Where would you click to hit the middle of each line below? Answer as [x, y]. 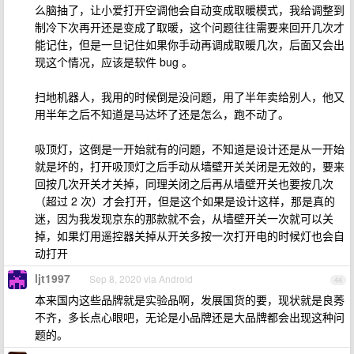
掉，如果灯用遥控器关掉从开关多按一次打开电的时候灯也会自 [190, 235]
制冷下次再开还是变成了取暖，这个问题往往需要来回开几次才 [190, 27]
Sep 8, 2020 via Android [141, 279]
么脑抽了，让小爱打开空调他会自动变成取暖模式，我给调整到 [190, 9]
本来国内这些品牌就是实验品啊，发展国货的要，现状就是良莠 [190, 299]
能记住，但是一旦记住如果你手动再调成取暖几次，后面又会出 [190, 44]
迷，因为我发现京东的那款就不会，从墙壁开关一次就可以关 [184, 218]
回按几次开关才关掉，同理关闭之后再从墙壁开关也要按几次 [184, 183]
